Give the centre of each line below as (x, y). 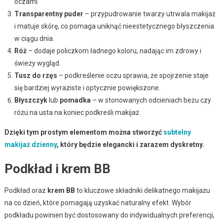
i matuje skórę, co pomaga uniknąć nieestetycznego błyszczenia (114, 26)
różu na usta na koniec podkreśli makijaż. (77, 113)
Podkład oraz (26, 191)
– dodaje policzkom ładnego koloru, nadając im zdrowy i (114, 51)
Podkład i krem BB (57, 169)
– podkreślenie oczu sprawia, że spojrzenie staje (133, 76)
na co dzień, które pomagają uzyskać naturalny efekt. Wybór (98, 203)
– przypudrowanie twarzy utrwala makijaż (149, 14)
